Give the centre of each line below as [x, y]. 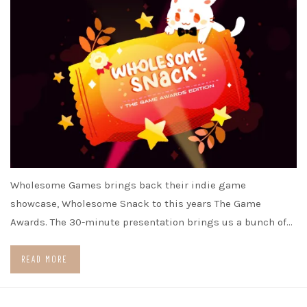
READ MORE [45, 259]
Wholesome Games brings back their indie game [128, 185]
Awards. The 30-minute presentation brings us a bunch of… [151, 222]
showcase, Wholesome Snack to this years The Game [136, 204]
